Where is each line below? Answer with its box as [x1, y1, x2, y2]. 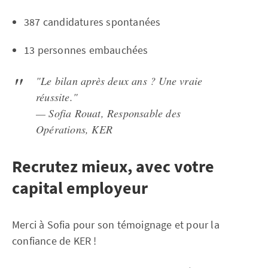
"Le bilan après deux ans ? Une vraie [36, 74, 203, 89]
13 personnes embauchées [24, 43, 148, 57]
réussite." [36, 90, 78, 105]
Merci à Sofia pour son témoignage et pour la [12, 218, 220, 232]
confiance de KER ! [12, 234, 97, 248]
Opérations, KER [36, 122, 112, 137]
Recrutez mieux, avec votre [12, 156, 214, 178]
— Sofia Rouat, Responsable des [36, 106, 181, 121]
